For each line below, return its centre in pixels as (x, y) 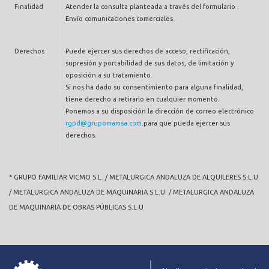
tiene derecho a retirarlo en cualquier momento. (143, 99)
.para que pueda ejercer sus (186, 123)
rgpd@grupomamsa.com (104, 123)
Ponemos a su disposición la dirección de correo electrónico (160, 111)
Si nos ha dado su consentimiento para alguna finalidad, (154, 87)
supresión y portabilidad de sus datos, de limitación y (150, 63)
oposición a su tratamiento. (109, 75)
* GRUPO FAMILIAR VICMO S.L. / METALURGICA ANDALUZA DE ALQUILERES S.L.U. (134, 177)
